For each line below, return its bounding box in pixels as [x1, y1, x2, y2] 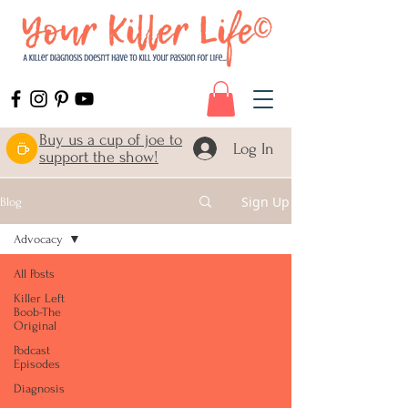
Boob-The [14, 305, 61, 320]
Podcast [14, 343, 50, 358]
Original [14, 319, 56, 333]
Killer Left [14, 291, 65, 306]
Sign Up [241, 192, 290, 210]
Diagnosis [14, 382, 65, 396]
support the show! [39, 148, 158, 167]
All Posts [14, 267, 55, 281]
